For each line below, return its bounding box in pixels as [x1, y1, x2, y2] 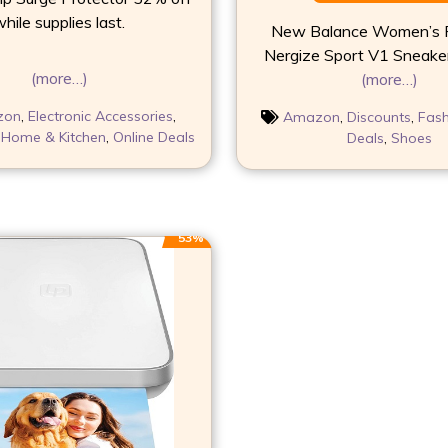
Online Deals [112, 128, 195, 147]
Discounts [346, 108, 411, 127]
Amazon [282, 108, 340, 127]
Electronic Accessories [28, 107, 173, 126]
